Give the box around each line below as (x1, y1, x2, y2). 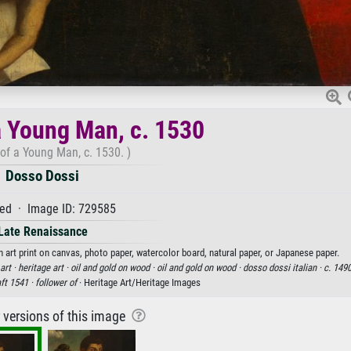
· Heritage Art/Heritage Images (76, 277, 201, 289)
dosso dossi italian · (242, 262, 324, 274)
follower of (34, 277, 77, 289)
